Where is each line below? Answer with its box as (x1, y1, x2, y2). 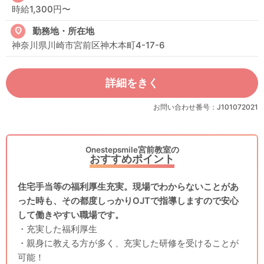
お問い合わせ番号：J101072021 (153, 103, 258, 111)
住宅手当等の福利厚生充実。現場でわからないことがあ (18, 181, 239, 192)
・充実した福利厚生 (18, 223, 97, 235)
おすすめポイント (90, 153, 174, 165)
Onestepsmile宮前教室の (85, 145, 179, 154)
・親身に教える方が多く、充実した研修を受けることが (18, 237, 239, 249)
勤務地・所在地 (32, 25, 95, 37)
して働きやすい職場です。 (18, 209, 124, 220)
